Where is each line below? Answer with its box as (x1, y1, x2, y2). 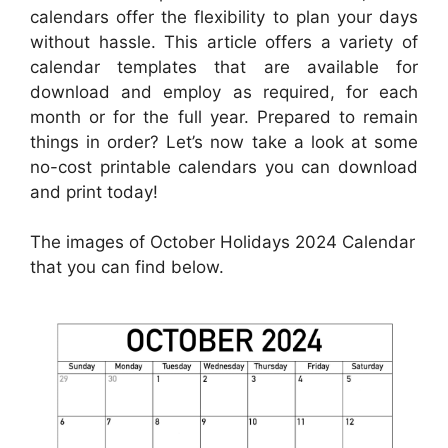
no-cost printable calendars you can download (30, 156, 418, 177)
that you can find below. (30, 257, 224, 277)
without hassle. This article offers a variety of (30, 31, 418, 52)
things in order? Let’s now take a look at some (30, 131, 418, 152)
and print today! (30, 181, 158, 202)
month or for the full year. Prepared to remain (30, 106, 418, 127)
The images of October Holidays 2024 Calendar (30, 232, 415, 252)
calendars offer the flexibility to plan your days (30, 6, 418, 27)
